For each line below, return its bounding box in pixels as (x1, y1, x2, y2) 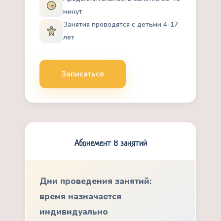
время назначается (39, 191, 122, 203)
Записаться (61, 68, 105, 79)
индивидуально (39, 206, 109, 218)
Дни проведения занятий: (39, 176, 152, 187)
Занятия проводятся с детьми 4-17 (63, 19, 179, 29)
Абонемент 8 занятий (74, 139, 147, 148)
